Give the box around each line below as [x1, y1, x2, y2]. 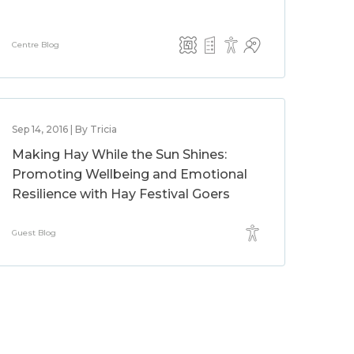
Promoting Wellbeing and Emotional [12, 167, 248, 182]
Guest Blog [12, 228, 57, 238]
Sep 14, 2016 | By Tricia [12, 123, 118, 135]
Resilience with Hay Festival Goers [12, 186, 231, 201]
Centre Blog [12, 40, 60, 50]
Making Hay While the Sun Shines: [12, 147, 228, 162]
